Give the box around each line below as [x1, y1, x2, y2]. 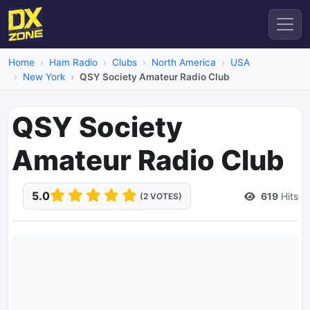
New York [23, 71, 65, 82]
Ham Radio [49, 57, 98, 68]
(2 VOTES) [140, 191, 182, 201]
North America [152, 57, 216, 68]
